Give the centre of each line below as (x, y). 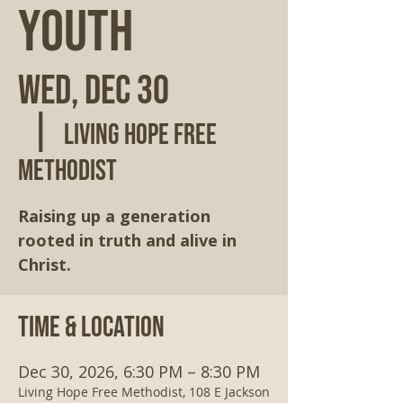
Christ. (45, 264)
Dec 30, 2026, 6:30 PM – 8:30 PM (139, 372)
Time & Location (91, 328)
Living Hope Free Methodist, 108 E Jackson (144, 392)
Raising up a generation (114, 216)
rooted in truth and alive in (127, 240)
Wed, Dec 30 (94, 91)
